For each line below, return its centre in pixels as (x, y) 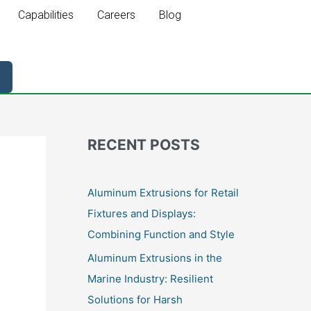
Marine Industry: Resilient (150, 278)
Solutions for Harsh (135, 299)
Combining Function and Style (161, 234)
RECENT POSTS (144, 145)
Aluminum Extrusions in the (155, 258)
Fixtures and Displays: (142, 213)
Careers (116, 15)
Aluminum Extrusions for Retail (163, 193)
